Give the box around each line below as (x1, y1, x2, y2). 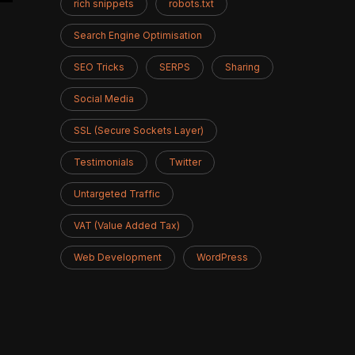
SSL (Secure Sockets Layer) (74, 124, 204, 136)
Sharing (225, 61, 260, 73)
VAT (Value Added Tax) (74, 219, 180, 231)
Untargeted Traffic (74, 188, 160, 200)
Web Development (74, 251, 162, 263)
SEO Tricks (74, 61, 124, 73)
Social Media (74, 93, 134, 105)
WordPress (197, 251, 248, 263)
